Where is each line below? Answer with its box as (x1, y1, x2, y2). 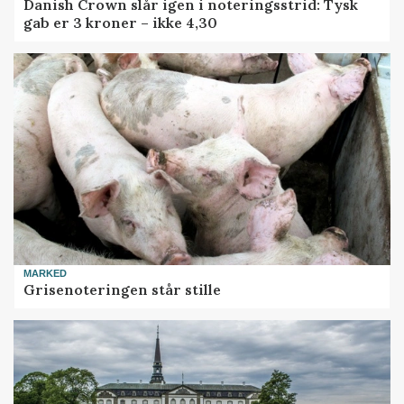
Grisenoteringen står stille (23, 280, 222, 299)
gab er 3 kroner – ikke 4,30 (23, 14, 218, 32)
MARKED (23, 267, 68, 279)
